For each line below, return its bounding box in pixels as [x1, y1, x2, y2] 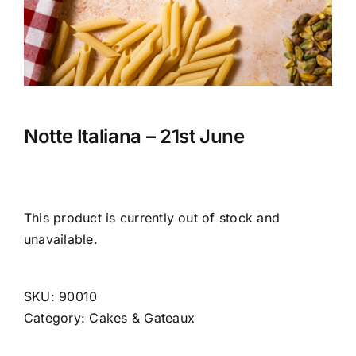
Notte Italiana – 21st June [24, 124, 245, 148]
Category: [24, 309, 90, 326]
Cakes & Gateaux [89, 309, 195, 326]
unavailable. [24, 230, 98, 247]
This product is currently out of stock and [24, 209, 281, 226]
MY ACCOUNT [19, 78, 109, 95]
